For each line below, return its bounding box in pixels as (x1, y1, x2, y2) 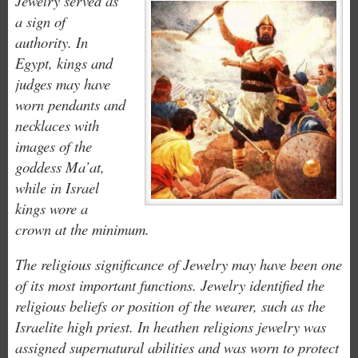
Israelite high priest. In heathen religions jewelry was (14, 316, 326, 336)
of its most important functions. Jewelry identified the (14, 274, 324, 295)
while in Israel (14, 177, 99, 197)
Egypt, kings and (14, 52, 113, 73)
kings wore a (14, 197, 88, 218)
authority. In (14, 31, 88, 52)
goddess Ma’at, (14, 156, 105, 177)
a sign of (14, 10, 66, 31)
